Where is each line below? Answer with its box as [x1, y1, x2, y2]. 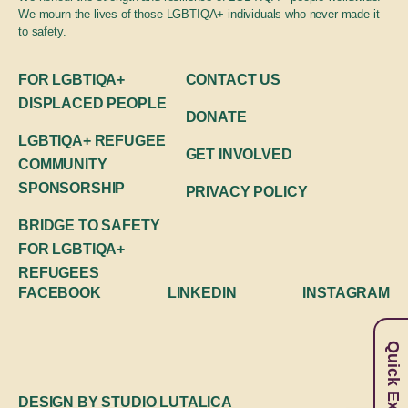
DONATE [185, 108, 247, 125]
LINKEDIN [167, 284, 237, 301]
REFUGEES [18, 264, 99, 280]
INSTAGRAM [302, 284, 390, 301]
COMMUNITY [18, 156, 107, 172]
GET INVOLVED [185, 146, 292, 162]
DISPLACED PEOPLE [18, 95, 167, 111]
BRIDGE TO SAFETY [18, 217, 160, 233]
